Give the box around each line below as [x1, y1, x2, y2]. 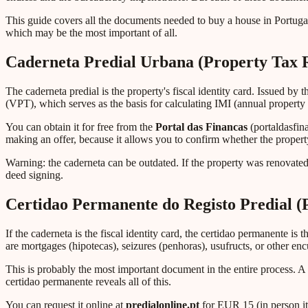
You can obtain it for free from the [5, 121, 155, 133]
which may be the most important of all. [5, 27, 177, 39]
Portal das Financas [155, 121, 247, 133]
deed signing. [5, 169, 63, 181]
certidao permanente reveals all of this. [5, 275, 171, 287]
